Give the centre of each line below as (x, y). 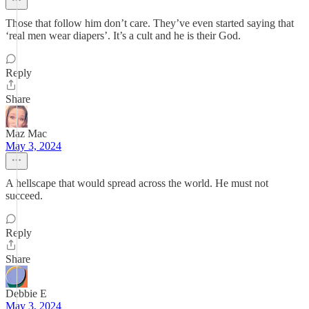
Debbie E (26, 293)
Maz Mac (26, 133)
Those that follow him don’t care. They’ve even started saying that (150, 23)
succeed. (24, 196)
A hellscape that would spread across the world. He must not (137, 183)
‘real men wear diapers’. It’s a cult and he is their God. (123, 36)
